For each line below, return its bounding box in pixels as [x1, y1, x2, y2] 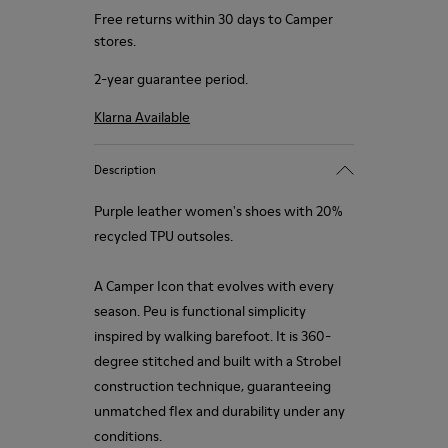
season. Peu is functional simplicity [94, 301, 306, 321]
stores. [94, 31, 136, 51]
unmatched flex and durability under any [94, 401, 345, 421]
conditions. [94, 426, 162, 446]
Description [94, 160, 156, 178]
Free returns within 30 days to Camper [94, 9, 333, 29]
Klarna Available [94, 107, 190, 127]
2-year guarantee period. [94, 69, 248, 89]
